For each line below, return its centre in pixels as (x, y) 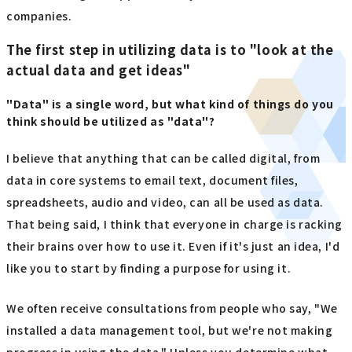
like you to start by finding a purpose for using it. (149, 268)
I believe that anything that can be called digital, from (163, 158)
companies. (39, 15)
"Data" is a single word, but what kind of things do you (170, 103)
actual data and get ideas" (99, 70)
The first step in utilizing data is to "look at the (170, 50)
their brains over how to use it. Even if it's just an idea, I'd (173, 246)
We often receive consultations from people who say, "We (172, 308)
